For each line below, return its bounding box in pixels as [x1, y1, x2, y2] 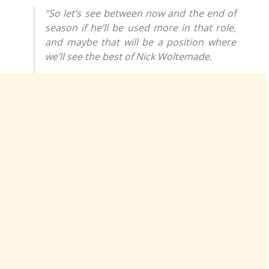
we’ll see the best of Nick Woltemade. [45, 49, 212, 63]
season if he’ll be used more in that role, [45, 20, 236, 34]
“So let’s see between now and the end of [45, 6, 236, 20]
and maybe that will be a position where [45, 35, 236, 49]
